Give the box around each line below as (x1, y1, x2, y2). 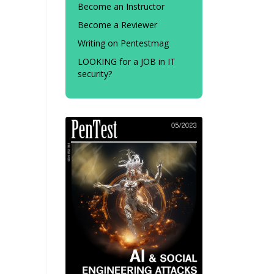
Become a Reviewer (78, 19, 157, 31)
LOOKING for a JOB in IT (78, 56, 176, 67)
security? (78, 68, 112, 80)
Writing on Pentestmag (78, 37, 169, 49)
